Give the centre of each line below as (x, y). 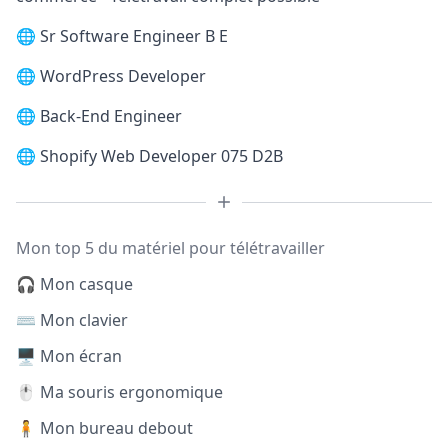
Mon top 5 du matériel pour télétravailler (170, 248)
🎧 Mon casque (74, 284)
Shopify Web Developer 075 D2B (161, 156)
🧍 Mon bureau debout (104, 428)
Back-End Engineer (111, 116)
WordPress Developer (123, 76)
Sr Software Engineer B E (134, 36)
